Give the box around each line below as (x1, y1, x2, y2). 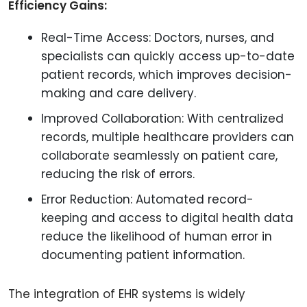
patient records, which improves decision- (41, 66, 292, 83)
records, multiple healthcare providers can (41, 129, 294, 145)
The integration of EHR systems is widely (8, 286, 245, 302)
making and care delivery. (41, 85, 196, 101)
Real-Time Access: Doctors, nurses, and (41, 29, 274, 46)
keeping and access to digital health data (41, 210, 293, 226)
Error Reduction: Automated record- (41, 191, 254, 208)
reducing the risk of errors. (41, 166, 195, 182)
